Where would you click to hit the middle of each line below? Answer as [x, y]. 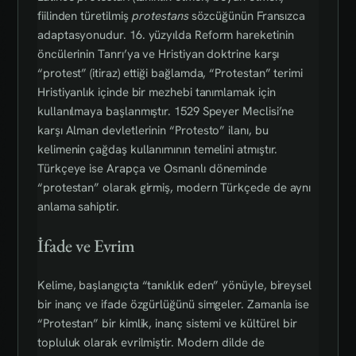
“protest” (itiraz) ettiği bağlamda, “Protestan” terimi [170, 74]
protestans [160, 16]
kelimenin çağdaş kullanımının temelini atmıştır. [158, 150]
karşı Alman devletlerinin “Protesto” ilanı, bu [153, 131]
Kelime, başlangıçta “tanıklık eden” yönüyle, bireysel [175, 285]
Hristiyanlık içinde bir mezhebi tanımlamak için [157, 93]
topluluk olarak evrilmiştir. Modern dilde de [151, 342]
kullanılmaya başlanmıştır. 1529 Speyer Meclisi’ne [166, 112]
